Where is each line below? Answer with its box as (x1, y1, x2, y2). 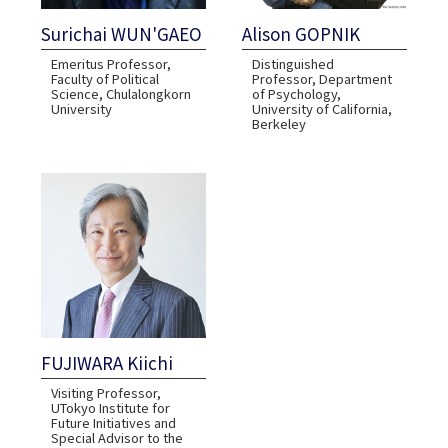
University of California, (252, 98, 393, 118)
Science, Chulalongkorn (50, 83, 191, 103)
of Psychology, (252, 83, 342, 103)
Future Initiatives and (50, 413, 176, 433)
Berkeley (252, 113, 307, 133)
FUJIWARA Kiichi (40, 350, 173, 376)
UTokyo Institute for (50, 398, 170, 418)
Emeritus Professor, (50, 53, 171, 73)
